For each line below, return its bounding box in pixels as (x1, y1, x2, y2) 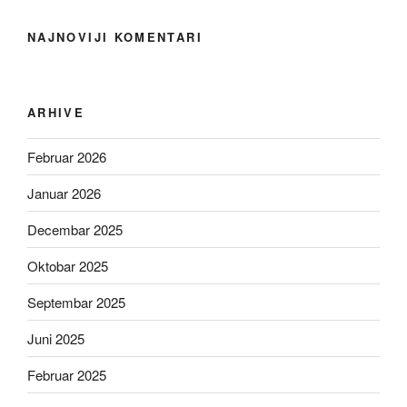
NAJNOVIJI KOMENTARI (27, 28, 203, 46)
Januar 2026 (27, 183, 101, 203)
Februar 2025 (27, 364, 106, 384)
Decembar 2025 (27, 219, 123, 239)
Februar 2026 (27, 146, 106, 166)
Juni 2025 (27, 328, 84, 348)
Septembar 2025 (27, 292, 125, 312)
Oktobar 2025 (27, 255, 108, 275)
